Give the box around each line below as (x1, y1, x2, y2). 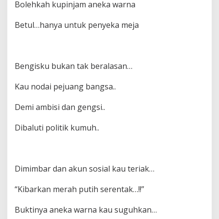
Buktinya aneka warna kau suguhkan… (15, 204, 157, 215)
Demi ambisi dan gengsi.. (15, 102, 105, 112)
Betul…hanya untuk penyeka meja (15, 20, 139, 30)
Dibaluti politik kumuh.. (15, 122, 99, 133)
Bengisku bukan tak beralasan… (15, 61, 132, 71)
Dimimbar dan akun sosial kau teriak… (15, 163, 154, 174)
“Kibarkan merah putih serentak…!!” (15, 184, 144, 195)
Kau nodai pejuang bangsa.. (15, 81, 116, 92)
